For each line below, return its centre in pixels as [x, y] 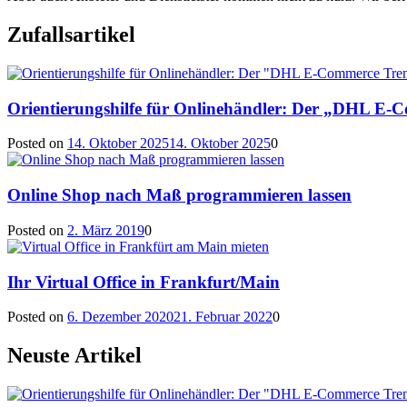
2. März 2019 [106, 230]
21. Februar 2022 [223, 317]
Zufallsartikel [71, 35]
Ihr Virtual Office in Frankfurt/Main [144, 282]
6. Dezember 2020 [120, 317]
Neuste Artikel [74, 356]
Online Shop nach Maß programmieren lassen [179, 195]
